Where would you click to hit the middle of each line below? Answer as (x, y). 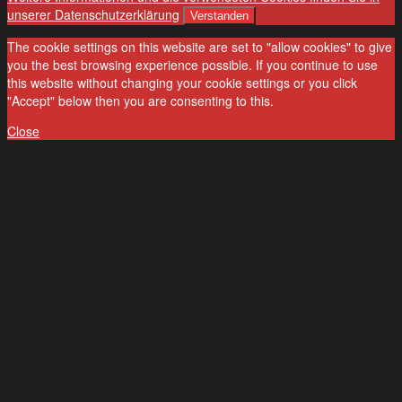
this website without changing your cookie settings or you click (182, 82)
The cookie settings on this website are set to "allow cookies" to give (200, 46)
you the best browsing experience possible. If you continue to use (192, 64)
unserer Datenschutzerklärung (93, 14)
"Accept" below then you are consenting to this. (140, 100)
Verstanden (219, 15)
